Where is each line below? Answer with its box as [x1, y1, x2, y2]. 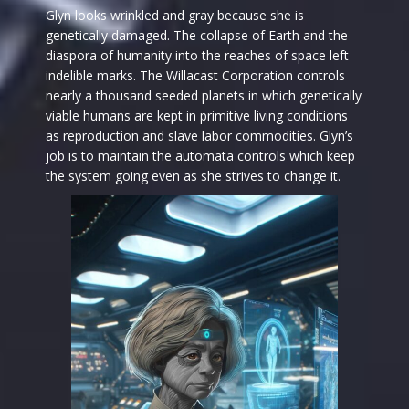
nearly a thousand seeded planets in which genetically [46, 87, 362, 105]
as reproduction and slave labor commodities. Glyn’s [46, 127, 353, 145]
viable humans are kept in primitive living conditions [46, 107, 348, 125]
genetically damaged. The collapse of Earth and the [46, 26, 348, 45]
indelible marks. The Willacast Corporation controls [46, 67, 345, 85]
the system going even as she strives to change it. [46, 167, 341, 185]
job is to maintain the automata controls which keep [46, 147, 355, 165]
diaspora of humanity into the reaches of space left [46, 47, 349, 65]
